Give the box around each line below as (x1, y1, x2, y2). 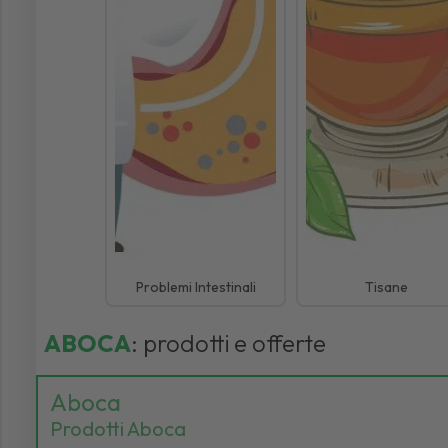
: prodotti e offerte (130, 327, 326, 358)
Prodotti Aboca (49, 415, 186, 441)
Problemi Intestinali (135, 277, 256, 296)
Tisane (365, 277, 409, 296)
